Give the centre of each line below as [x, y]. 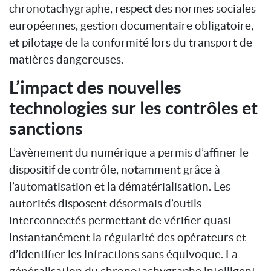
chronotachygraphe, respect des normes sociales [132, 8]
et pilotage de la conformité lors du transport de [131, 42]
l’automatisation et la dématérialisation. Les [120, 186]
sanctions [46, 128]
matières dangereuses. [66, 59]
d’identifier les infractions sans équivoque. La [123, 254]
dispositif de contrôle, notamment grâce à [115, 169]
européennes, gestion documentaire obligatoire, [131, 25]
